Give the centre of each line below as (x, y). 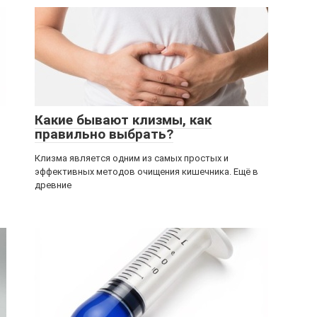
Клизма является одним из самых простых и (132, 158)
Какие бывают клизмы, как (123, 120)
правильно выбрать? (104, 134)
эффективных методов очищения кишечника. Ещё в (146, 172)
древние (53, 185)
